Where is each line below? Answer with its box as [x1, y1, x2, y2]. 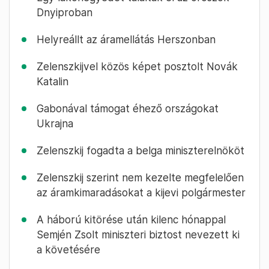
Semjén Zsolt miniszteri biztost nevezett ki [37, 228, 240, 241]
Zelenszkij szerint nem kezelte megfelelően [37, 171, 244, 184]
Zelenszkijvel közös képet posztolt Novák [37, 60, 238, 73]
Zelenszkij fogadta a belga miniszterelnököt [37, 144, 244, 157]
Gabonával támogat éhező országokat [37, 102, 219, 115]
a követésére [37, 243, 100, 256]
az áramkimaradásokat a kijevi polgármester [37, 186, 246, 199]
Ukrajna [37, 117, 73, 130]
